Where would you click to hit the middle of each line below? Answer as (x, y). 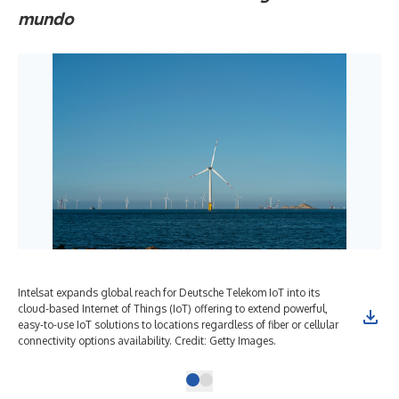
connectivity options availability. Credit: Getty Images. (147, 341)
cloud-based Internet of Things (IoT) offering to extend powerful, (173, 309)
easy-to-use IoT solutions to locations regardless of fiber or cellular (178, 325)
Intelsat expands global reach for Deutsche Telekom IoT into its (169, 293)
